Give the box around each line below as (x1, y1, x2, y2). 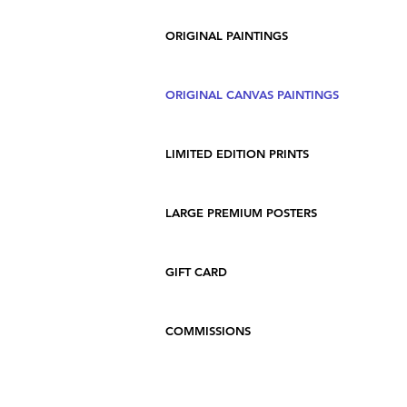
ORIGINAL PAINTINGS (165, 28, 288, 44)
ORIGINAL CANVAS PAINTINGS (165, 87, 339, 103)
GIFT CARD (165, 264, 227, 280)
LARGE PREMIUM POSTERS (165, 205, 317, 221)
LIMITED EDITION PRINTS (165, 146, 309, 162)
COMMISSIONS (165, 323, 251, 339)
